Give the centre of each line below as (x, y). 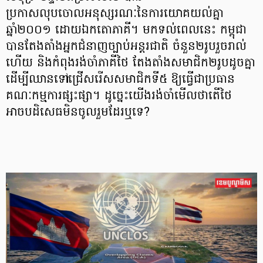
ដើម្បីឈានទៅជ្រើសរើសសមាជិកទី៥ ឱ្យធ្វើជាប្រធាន (120, 80)
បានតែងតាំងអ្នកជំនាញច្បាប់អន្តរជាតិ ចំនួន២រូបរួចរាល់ (126, 47)
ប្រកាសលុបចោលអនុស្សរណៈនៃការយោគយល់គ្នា (115, 14)
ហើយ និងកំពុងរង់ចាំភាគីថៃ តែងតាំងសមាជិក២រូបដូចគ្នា (131, 63)
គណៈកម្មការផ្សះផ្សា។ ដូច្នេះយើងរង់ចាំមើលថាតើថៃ (119, 96)
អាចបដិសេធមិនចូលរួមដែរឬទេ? (78, 113)
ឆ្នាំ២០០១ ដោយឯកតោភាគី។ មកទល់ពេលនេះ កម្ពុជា (126, 31)
